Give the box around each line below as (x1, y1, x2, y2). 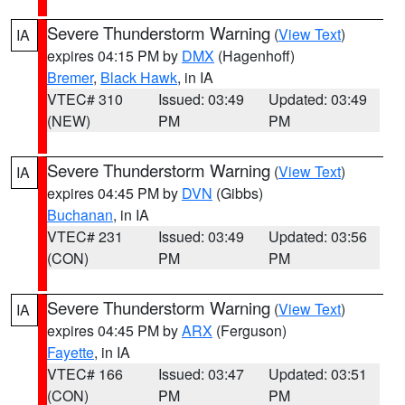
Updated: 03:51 (268, 363, 368, 384)
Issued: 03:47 (157, 363, 244, 384)
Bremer (47, 67, 93, 88)
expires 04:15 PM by (47, 45, 182, 66)
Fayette (47, 342, 94, 363)
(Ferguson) (212, 320, 287, 341)
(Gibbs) (212, 183, 263, 203)
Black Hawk (100, 67, 177, 88)
